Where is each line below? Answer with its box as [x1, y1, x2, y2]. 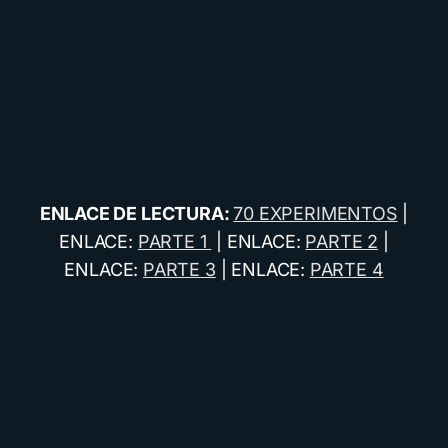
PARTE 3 [143, 259, 216, 280]
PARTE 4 [309, 259, 384, 280]
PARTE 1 [137, 231, 212, 252]
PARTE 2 [305, 231, 379, 252]
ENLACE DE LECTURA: [39, 203, 234, 224]
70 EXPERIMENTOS [233, 203, 398, 224]
